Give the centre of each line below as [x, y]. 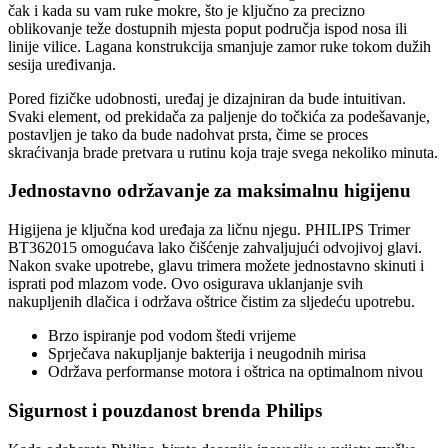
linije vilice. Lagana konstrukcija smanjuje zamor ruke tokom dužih [219, 46]
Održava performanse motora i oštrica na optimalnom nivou [235, 372]
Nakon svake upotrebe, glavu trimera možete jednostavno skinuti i [216, 266]
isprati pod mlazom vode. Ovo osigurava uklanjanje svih [185, 284]
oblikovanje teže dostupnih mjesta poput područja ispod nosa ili [207, 28]
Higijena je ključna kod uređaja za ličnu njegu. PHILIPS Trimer [209, 230]
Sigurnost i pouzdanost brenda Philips [165, 410]
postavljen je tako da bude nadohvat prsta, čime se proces [188, 134]
